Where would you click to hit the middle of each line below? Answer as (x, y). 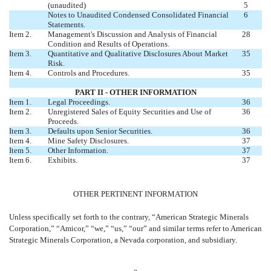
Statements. (67, 25)
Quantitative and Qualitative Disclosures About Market (138, 54)
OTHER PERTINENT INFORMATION (135, 194)
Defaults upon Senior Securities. (100, 131)
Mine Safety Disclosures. (88, 141)
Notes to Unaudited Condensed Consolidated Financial (138, 15)
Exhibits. (63, 160)
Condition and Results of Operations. (109, 44)
